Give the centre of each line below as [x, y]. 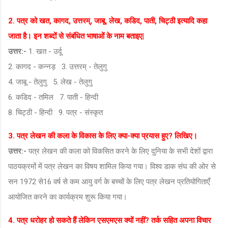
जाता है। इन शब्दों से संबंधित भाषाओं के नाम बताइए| [76, 36]
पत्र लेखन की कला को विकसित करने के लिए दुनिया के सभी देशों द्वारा [121, 151]
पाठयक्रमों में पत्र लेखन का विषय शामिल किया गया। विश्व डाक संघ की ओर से [112, 166]
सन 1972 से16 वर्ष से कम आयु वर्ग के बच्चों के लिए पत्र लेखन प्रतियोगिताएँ [109, 181]
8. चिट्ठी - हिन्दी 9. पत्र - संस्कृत [55, 112]
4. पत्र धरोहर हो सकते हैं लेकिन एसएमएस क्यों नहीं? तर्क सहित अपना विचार [110, 220]
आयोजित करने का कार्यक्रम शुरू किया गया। [68, 197]
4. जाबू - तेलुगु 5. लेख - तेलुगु [50, 82]
